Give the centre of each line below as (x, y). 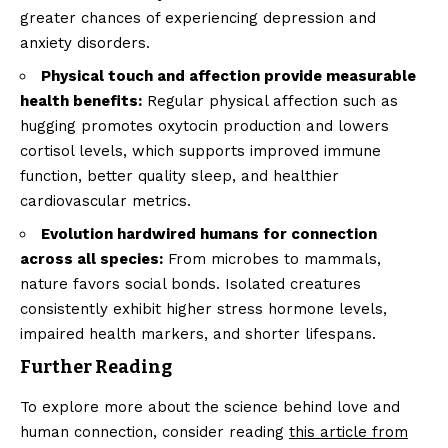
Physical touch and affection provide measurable (228, 76)
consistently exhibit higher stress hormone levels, (203, 309)
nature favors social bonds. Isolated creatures (190, 284)
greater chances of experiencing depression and (198, 18)
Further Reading (96, 367)
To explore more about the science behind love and (210, 406)
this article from (348, 431)
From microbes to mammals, (272, 259)
